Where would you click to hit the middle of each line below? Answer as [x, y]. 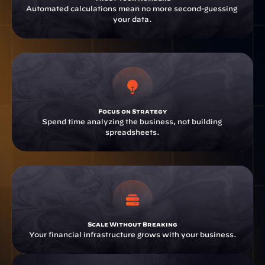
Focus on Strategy [132, 111]
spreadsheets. [132, 132]
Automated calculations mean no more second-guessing [132, 8]
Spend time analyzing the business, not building [132, 121]
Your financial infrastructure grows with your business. [132, 234]
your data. [132, 19]
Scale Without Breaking [132, 224]
